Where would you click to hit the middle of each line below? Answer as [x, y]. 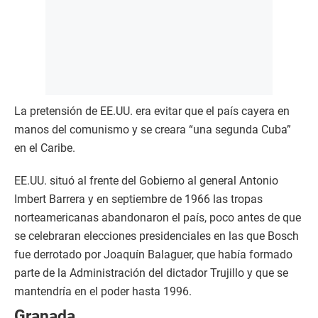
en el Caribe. [45, 148]
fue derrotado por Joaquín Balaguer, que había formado [153, 255]
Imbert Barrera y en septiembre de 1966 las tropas [138, 199]
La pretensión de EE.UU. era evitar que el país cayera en [152, 111]
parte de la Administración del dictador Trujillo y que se [151, 273]
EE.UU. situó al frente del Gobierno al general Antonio [146, 181]
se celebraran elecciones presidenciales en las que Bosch [157, 236]
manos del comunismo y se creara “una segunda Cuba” [153, 130]
